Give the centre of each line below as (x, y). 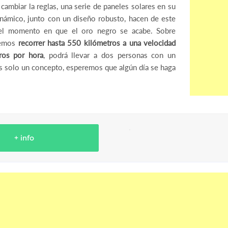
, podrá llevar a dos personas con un (109, 55)
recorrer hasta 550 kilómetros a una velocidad (97, 43)
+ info (24, 138)
